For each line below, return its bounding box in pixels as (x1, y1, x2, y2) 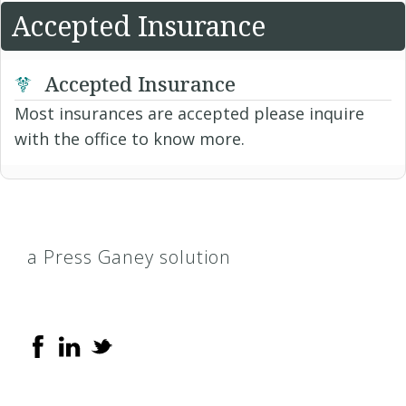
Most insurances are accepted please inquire (14, 102, 364, 125)
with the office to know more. (14, 128, 245, 150)
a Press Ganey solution (27, 245, 231, 270)
